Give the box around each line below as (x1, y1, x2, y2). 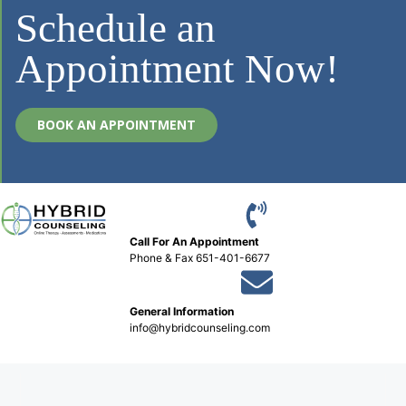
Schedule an (15, 5, 216, 51)
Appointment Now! (15, 45, 339, 92)
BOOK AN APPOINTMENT (37, 115, 196, 133)
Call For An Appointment (130, 234, 260, 248)
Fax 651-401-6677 (172, 250, 271, 265)
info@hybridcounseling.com (130, 320, 271, 334)
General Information (130, 304, 235, 318)
